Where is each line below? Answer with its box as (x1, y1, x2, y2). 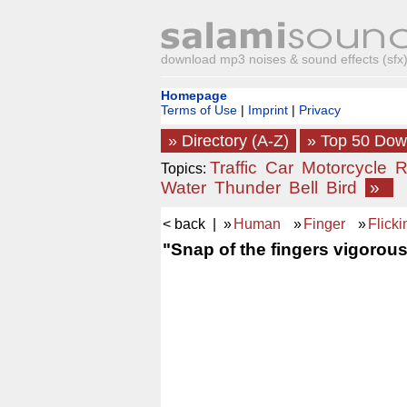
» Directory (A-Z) (164, 132, 293, 150)
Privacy (299, 103, 341, 117)
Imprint (248, 103, 288, 117)
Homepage (161, 88, 227, 103)
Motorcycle (302, 158, 387, 177)
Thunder (214, 178, 281, 197)
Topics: (161, 161, 206, 176)
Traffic (210, 158, 257, 177)
